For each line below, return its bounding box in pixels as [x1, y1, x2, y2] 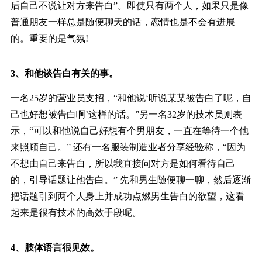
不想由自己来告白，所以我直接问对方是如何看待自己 [10, 158, 235, 169]
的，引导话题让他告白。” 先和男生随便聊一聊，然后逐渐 [10, 175, 251, 185]
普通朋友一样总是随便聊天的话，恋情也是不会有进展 [10, 17, 235, 27]
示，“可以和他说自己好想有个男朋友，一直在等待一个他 [10, 126, 249, 136]
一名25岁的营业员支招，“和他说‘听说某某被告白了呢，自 [10, 93, 251, 104]
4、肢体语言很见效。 [10, 243, 99, 253]
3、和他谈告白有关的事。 [10, 68, 118, 79]
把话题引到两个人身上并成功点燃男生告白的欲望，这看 [10, 191, 244, 202]
